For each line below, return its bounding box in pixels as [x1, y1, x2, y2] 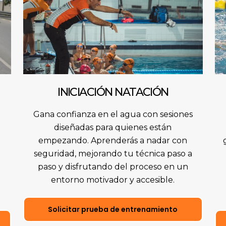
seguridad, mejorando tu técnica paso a [33, 149, 192, 159]
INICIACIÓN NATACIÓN [58, 85, 168, 99]
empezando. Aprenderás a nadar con [38, 136, 188, 146]
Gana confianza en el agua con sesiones [33, 109, 193, 120]
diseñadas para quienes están [54, 123, 172, 133]
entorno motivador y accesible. [51, 175, 175, 185]
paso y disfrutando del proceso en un [37, 162, 188, 172]
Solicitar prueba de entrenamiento [48, 204, 178, 215]
